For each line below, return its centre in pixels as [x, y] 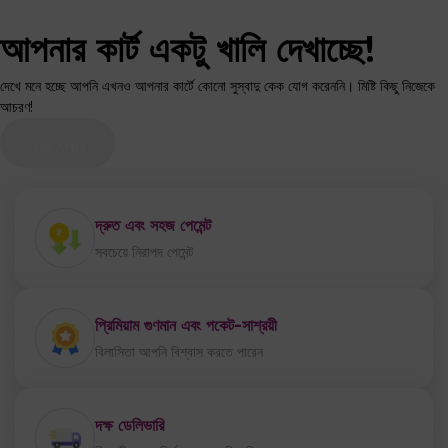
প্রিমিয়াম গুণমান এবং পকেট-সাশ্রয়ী [186, 325]
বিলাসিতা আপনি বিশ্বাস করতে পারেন [179, 352]
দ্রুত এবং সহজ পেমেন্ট [153, 225]
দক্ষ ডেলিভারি [129, 425]
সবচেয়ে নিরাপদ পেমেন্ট [144, 252]
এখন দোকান [57, 148]
